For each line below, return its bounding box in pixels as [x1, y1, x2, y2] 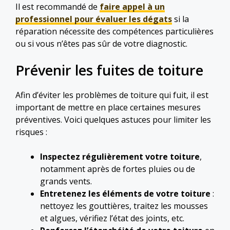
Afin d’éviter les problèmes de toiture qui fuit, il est [15, 89, 208, 101]
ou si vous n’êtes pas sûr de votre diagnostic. [15, 37, 187, 49]
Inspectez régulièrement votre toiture [40, 150, 200, 162]
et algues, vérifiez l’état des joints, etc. [40, 212, 184, 224]
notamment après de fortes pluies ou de [40, 163, 195, 175]
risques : [15, 126, 47, 138]
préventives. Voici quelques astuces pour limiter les [15, 113, 211, 125]
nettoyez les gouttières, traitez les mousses [40, 200, 208, 212]
